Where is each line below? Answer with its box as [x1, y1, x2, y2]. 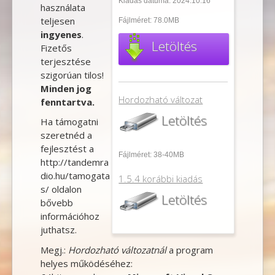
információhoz [40, 210, 99, 223]
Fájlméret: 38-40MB [118, 150, 185, 159]
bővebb [40, 196, 73, 209]
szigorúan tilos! [40, 68, 104, 81]
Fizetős [40, 41, 72, 54]
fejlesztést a [40, 142, 94, 155]
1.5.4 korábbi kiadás [118, 172, 203, 185]
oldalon [48, 183, 82, 196]
